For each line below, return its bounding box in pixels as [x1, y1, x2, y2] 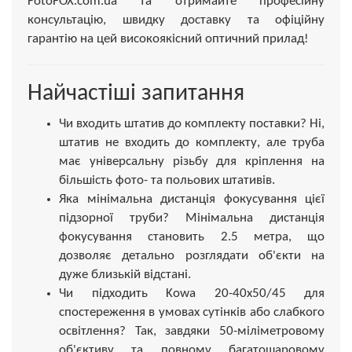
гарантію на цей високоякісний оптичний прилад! [27, 31, 309, 46]
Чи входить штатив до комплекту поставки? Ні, [59, 116, 324, 130]
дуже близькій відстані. [59, 267, 191, 281]
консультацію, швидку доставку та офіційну [27, 13, 324, 27]
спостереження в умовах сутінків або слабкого [59, 305, 324, 319]
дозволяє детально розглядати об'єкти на [59, 248, 324, 262]
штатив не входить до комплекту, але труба [59, 135, 324, 149]
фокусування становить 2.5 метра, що [59, 229, 324, 244]
